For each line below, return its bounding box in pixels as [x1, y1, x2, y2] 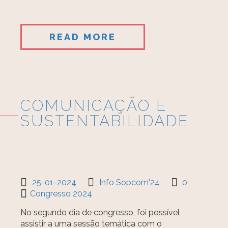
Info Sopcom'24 [99, 178, 160, 187]
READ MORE [49, 32, 117, 42]
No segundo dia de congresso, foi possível [20, 208, 180, 217]
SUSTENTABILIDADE [20, 112, 189, 130]
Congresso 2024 [30, 189, 93, 198]
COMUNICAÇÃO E [20, 97, 167, 115]
